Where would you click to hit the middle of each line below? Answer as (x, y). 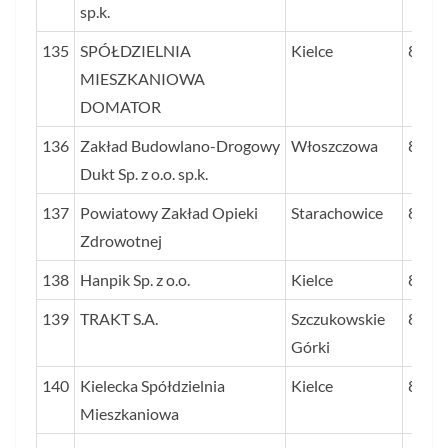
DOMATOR (120, 107)
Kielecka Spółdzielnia (152, 386)
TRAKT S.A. (119, 319)
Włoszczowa (334, 146)
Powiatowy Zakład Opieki (169, 213)
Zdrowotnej (121, 241)
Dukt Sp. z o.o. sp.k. (144, 174)
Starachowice (337, 213)
